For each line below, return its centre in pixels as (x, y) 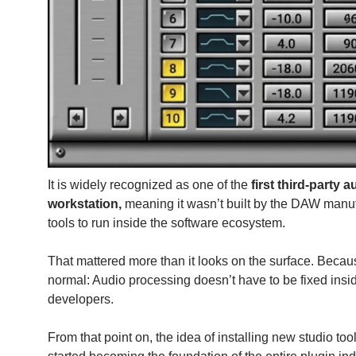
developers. (81, 299)
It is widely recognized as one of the (150, 184)
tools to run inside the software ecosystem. (167, 222)
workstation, (85, 203)
